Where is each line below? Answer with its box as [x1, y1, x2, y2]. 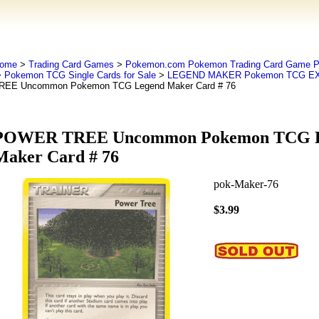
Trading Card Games [28, 59, 114, 70]
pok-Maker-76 [213, 178, 278, 191]
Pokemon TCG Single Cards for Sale [4, 70, 156, 80]
